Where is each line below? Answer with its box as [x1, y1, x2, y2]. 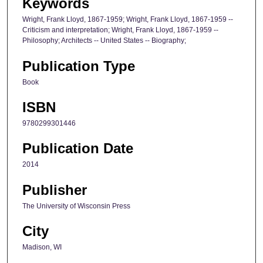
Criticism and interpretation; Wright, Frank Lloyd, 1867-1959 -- [22, 26, 218, 35]
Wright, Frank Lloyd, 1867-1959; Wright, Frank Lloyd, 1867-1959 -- [22, 15, 233, 24]
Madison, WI [22, 243, 62, 252]
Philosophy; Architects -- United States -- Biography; [22, 36, 186, 45]
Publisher [22, 181, 87, 198]
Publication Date [22, 140, 133, 157]
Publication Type [22, 58, 135, 74]
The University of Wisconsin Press [22, 201, 130, 210]
